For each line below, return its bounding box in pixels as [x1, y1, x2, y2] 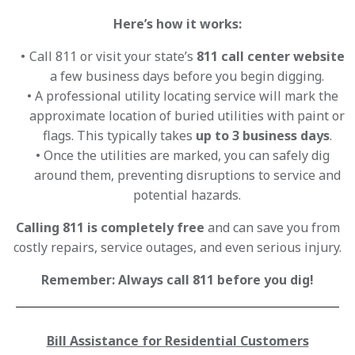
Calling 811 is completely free [15, 219, 204, 237]
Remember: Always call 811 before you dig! [41, 271, 314, 289]
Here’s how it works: [113, 15, 242, 33]
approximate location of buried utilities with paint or [29, 107, 345, 125]
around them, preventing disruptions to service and [33, 166, 341, 185]
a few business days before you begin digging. [50, 67, 324, 86]
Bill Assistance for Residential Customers [46, 332, 309, 350]
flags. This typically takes [42, 127, 196, 145]
